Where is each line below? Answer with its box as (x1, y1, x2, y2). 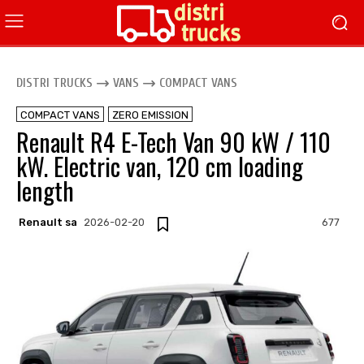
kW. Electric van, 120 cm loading (16, 148, 303, 184)
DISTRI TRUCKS (16, 76, 93, 90)
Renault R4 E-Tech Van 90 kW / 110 (16, 123, 331, 160)
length (16, 172, 74, 209)
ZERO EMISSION (112, 109, 188, 121)
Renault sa (19, 215, 77, 228)
